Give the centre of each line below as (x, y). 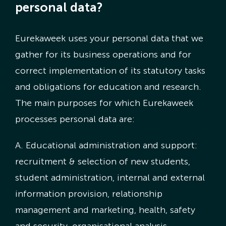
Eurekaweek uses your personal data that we (109, 38)
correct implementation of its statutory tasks (110, 70)
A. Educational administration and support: (106, 145)
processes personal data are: (75, 119)
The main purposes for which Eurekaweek (104, 103)
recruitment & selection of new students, (102, 161)
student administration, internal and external (110, 177)
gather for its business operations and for (103, 54)
